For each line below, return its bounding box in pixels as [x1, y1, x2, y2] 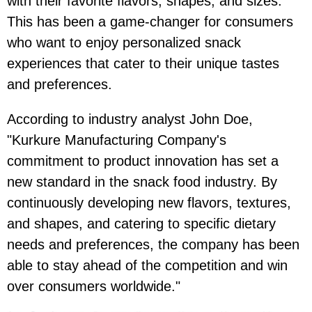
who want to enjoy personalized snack [7, 35, 241, 51]
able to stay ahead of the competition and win [7, 258, 288, 274]
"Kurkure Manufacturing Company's [7, 132, 226, 148]
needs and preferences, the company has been [7, 237, 299, 253]
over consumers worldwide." [7, 279, 180, 295]
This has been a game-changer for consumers [7, 14, 293, 30]
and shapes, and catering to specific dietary [7, 216, 276, 232]
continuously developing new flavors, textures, [7, 195, 291, 211]
